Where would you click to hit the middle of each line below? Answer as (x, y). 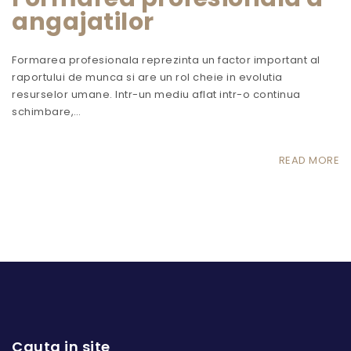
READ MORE (309, 160)
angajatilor (83, 22)
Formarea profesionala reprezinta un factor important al (166, 60)
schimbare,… (47, 111)
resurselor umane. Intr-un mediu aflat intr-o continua (156, 94)
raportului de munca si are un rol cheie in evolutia (147, 77)
